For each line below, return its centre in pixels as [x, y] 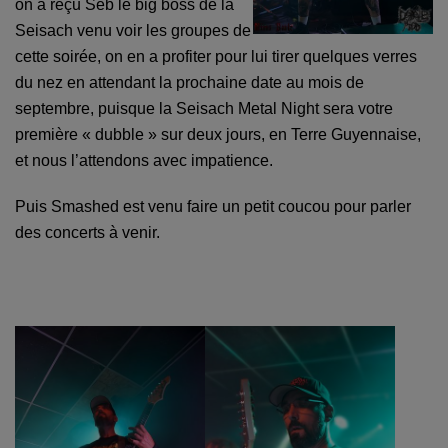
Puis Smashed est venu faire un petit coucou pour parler [213, 207]
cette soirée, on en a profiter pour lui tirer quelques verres [216, 57]
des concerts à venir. [87, 233]
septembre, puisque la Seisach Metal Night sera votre [204, 109]
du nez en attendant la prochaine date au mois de [189, 83]
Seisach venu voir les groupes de [133, 31]
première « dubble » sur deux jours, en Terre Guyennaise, [218, 135]
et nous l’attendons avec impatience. [144, 161]
